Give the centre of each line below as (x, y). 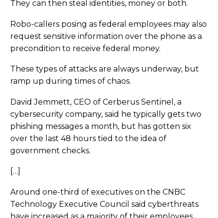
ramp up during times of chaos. (71, 81)
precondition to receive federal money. (85, 48)
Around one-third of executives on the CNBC (98, 192)
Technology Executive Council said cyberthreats (104, 204)
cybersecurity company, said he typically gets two (106, 114)
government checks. (50, 150)
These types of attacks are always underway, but (105, 69)
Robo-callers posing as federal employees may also (109, 24)
